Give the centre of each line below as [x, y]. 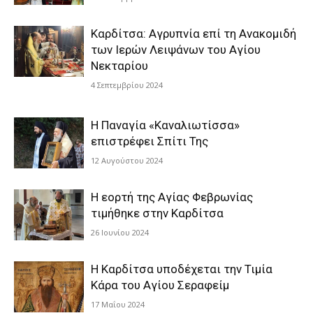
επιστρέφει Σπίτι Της [150, 141]
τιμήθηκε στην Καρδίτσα [157, 213]
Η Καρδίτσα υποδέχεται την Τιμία [182, 269]
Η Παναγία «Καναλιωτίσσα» [165, 125]
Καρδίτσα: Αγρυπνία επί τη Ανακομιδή [194, 34]
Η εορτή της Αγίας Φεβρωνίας [172, 197]
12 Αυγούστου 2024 [127, 160]
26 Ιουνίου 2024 [120, 232]
